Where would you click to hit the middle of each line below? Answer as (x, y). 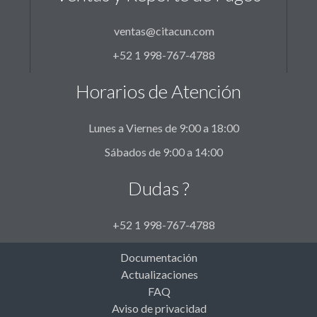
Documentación (158, 258)
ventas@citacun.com (164, 31)
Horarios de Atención (158, 92)
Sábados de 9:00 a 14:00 (164, 152)
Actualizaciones (159, 275)
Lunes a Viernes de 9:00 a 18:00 (164, 128)
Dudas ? (158, 189)
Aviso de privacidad (159, 309)
